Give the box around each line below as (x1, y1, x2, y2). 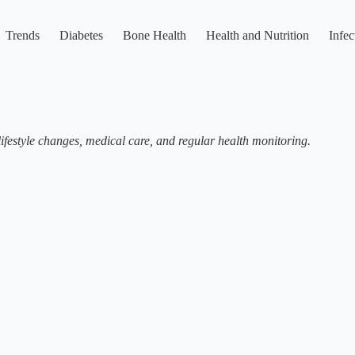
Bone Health (122, 29, 186, 43)
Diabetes (59, 29, 103, 43)
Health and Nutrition (205, 29, 309, 43)
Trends (5, 29, 40, 43)
